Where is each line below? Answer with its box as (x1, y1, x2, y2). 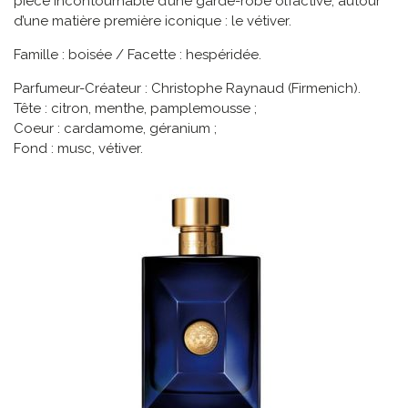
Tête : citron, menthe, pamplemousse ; (14, 100, 257, 117)
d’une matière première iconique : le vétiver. (14, 13, 291, 30)
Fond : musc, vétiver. (14, 140, 143, 158)
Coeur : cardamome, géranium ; (14, 120, 217, 138)
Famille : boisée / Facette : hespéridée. (14, 46, 261, 64)
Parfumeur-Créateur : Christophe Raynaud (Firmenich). (14, 80, 361, 97)
